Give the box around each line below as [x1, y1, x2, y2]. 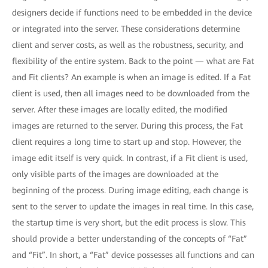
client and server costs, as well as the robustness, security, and [12, 40, 243, 50]
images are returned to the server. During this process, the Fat [12, 121, 243, 130]
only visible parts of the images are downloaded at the [12, 169, 218, 179]
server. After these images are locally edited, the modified [12, 105, 227, 114]
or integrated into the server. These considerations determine [12, 24, 240, 33]
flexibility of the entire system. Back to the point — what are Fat [12, 56, 254, 66]
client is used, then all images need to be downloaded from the [12, 89, 249, 98]
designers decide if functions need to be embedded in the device [12, 8, 252, 17]
